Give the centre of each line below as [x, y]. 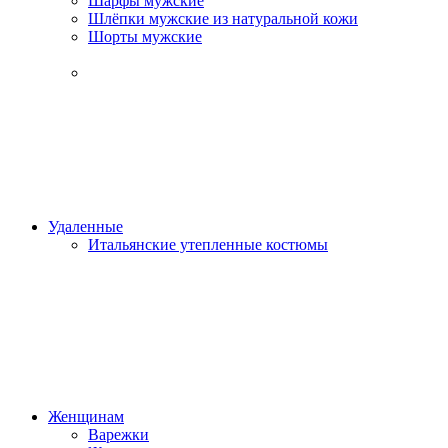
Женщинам [86, 416]
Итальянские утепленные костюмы [208, 244]
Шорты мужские [145, 36]
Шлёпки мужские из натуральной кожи [223, 18]
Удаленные [85, 226]
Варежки [118, 434]
